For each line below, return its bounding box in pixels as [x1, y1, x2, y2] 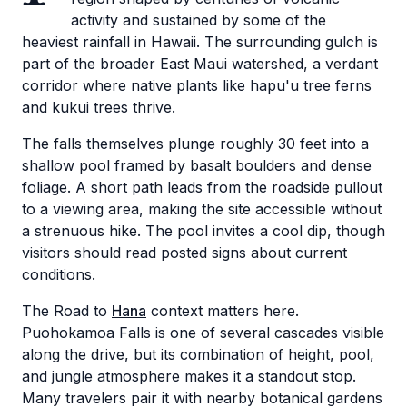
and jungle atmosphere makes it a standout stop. [22, 367, 356, 385]
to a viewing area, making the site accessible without [22, 200, 382, 218]
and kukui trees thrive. [22, 98, 175, 116]
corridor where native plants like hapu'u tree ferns [22, 76, 372, 94]
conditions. [22, 265, 95, 283]
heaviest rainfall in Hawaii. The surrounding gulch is [22, 33, 378, 51]
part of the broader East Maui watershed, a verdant [22, 55, 378, 73]
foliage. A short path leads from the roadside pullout [22, 178, 382, 196]
